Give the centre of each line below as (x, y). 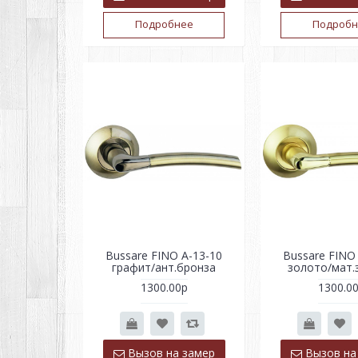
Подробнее (164, 24)
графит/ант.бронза (164, 267)
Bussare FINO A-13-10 (164, 255)
